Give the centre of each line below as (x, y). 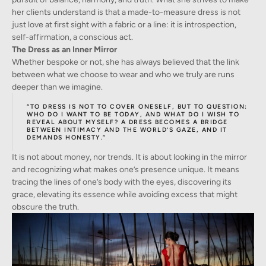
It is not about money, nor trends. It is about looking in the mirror (129, 157)
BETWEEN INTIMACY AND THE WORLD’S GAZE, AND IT (127, 130)
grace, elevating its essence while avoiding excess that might (125, 195)
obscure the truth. (45, 207)
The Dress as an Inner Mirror (64, 50)
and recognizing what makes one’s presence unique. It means (126, 170)
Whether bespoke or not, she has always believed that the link (126, 62)
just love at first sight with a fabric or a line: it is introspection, (124, 25)
